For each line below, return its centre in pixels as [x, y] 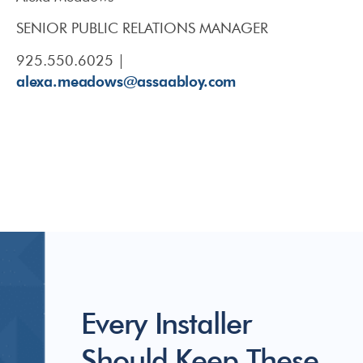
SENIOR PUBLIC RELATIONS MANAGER [142, 28]
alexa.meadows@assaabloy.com [126, 80]
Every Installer [166, 323]
